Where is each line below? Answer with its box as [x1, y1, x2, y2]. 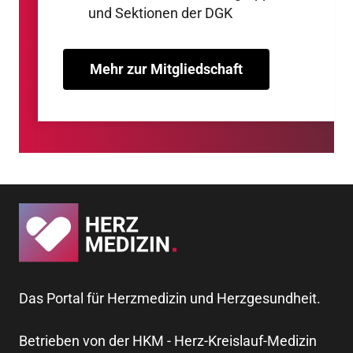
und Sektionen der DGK [88, 5, 232, 21]
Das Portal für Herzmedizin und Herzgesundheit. [19, 290, 321, 307]
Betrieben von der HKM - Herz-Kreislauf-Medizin [19, 333, 317, 350]
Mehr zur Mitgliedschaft [90, 61, 243, 77]
